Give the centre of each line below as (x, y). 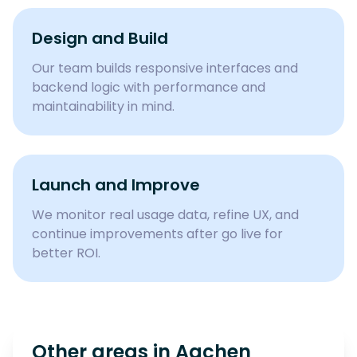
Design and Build (100, 38)
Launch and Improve (116, 185)
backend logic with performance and (149, 87)
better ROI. (66, 253)
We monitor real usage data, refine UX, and (165, 215)
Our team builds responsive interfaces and (165, 68)
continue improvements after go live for (157, 234)
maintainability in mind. (103, 106)
